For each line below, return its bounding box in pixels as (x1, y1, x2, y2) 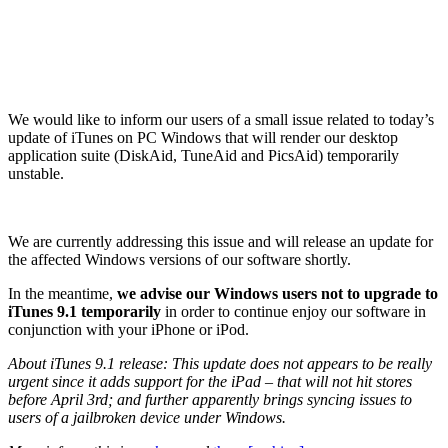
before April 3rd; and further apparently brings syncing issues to (8, 391, 412, 409)
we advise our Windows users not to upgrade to (117, 285, 438, 303)
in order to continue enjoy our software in (161, 303, 426, 321)
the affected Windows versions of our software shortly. (8, 251, 351, 269)
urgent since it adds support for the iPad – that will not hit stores (8, 373, 412, 391)
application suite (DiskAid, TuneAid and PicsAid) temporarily (8, 147, 399, 165)
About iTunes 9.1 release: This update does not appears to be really (8, 355, 432, 373)
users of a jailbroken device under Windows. (8, 409, 286, 427)
